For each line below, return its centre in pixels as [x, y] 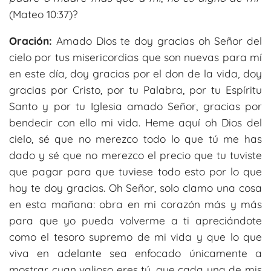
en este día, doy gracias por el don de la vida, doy [135, 73]
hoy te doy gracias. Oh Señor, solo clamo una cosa [135, 188]
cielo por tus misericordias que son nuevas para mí [135, 57]
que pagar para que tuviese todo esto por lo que [135, 171]
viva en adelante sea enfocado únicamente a [135, 253]
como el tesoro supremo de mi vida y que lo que [135, 237]
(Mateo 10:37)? [43, 14]
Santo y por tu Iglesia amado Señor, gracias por [135, 106]
